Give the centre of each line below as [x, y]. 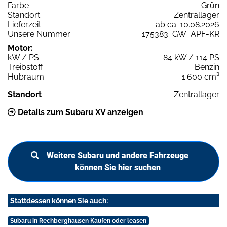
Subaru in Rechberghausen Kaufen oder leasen [78, 221]
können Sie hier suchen [118, 168]
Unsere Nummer [39, 34]
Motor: [20, 48]
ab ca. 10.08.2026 [187, 25]
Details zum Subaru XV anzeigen [80, 112]
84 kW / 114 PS [191, 58]
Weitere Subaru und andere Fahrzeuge [118, 156]
